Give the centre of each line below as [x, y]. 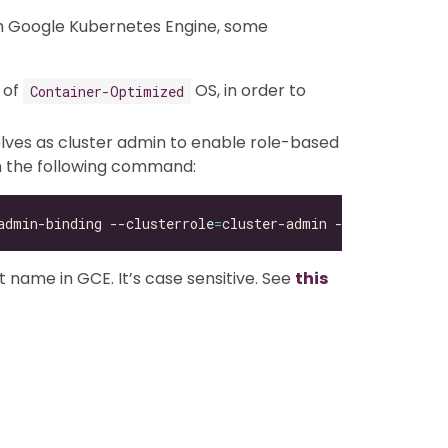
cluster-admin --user [302, 223]
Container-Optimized [107, 90]
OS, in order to [248, 90]
